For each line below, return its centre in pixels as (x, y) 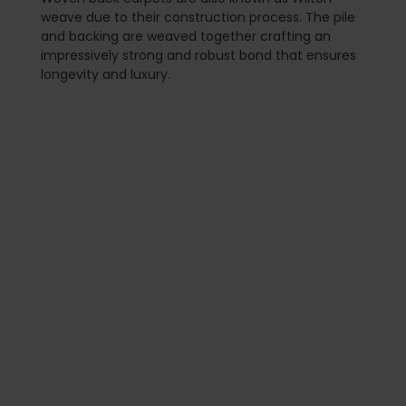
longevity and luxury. (106, 74)
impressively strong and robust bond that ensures (198, 55)
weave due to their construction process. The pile (198, 17)
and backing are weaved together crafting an (186, 36)
